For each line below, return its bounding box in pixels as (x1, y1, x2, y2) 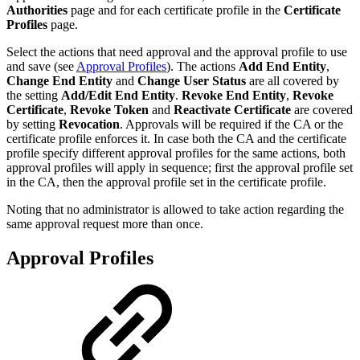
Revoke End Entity (182, 88, 286, 103)
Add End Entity (239, 59, 326, 74)
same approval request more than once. (6, 217, 203, 231)
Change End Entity (6, 74, 112, 88)
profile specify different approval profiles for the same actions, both (6, 146, 346, 161)
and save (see (6, 59, 74, 74)
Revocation (59, 117, 120, 132)
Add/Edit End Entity (61, 88, 175, 103)
